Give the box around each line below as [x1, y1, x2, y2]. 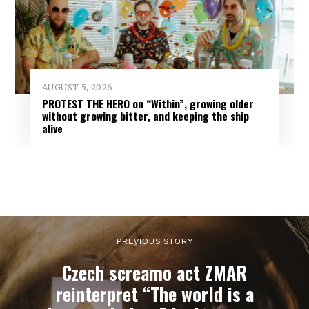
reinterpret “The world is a [55, 280, 254, 308]
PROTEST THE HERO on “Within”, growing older [41, 95, 254, 111]
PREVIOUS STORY [116, 237, 193, 246]
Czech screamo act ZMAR [62, 259, 247, 286]
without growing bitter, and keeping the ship [41, 108, 249, 123]
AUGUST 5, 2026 [41, 81, 113, 92]
